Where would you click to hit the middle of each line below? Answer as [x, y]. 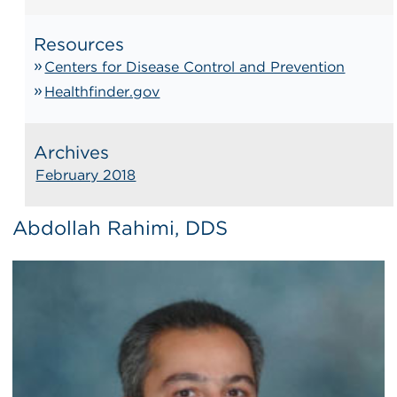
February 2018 [86, 175]
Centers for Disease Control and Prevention [195, 66]
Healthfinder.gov [102, 91]
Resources [79, 44]
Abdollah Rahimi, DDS [121, 227]
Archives [72, 152]
